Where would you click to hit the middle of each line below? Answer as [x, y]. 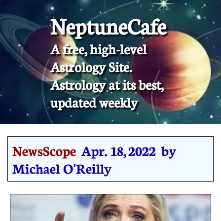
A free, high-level [98, 49]
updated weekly [94, 102]
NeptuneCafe [108, 26]
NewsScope [44, 150]
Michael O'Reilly [62, 168]
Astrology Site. [91, 67]
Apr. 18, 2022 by [129, 150]
